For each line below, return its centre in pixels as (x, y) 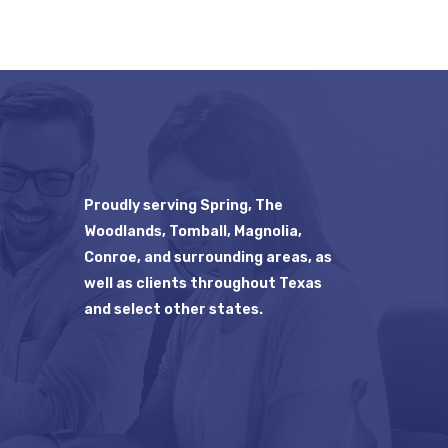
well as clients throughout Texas (202, 283)
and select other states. (173, 309)
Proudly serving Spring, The (183, 205)
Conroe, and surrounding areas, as (207, 257)
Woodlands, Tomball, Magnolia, (192, 231)
